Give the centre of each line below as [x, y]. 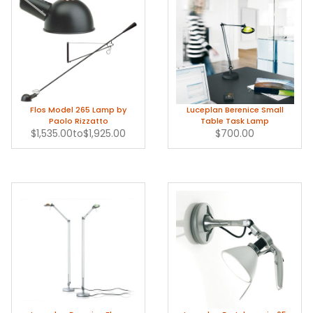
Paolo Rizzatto [78, 121]
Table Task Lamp [235, 121]
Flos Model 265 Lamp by [78, 109]
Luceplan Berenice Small [235, 109]
